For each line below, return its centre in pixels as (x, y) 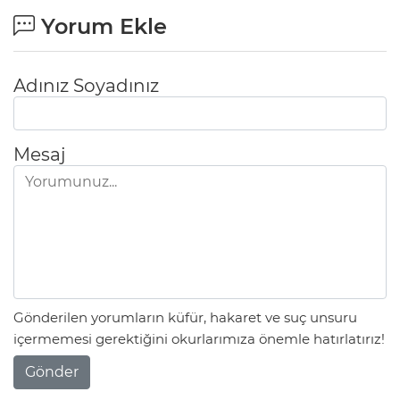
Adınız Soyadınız (86, 85)
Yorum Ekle (101, 26)
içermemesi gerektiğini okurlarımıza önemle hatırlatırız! (199, 339)
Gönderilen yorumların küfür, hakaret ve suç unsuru (185, 318)
